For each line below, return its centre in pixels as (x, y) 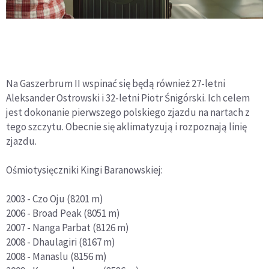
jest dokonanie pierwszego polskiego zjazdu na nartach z (128, 112)
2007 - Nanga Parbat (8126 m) (68, 227)
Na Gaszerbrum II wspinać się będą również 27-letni (116, 83)
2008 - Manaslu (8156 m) (56, 256)
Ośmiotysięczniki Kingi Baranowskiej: (84, 170)
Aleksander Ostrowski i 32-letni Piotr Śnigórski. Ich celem (128, 98)
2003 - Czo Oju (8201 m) (55, 198)
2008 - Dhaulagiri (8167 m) (61, 242)
